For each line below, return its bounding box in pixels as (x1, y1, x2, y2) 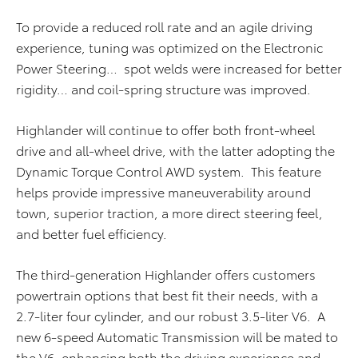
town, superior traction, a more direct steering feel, (16, 203, 323, 221)
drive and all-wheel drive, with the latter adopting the (16, 141, 335, 159)
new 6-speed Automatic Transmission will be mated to (16, 327, 338, 345)
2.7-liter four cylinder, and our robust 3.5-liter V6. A (16, 306, 325, 324)
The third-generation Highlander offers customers (16, 265, 316, 283)
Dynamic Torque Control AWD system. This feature (16, 161, 321, 180)
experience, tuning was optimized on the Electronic (16, 38, 323, 56)
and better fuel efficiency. (16, 224, 167, 242)
